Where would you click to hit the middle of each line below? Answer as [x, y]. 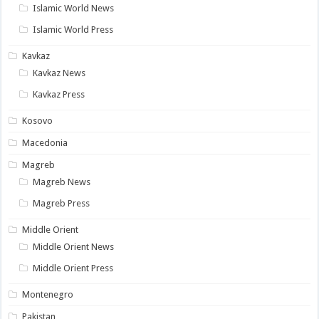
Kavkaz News [59, 73]
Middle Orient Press [73, 268]
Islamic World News [74, 9]
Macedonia [45, 143]
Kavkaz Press [59, 95]
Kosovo [38, 121]
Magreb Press [62, 204]
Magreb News [62, 182]
